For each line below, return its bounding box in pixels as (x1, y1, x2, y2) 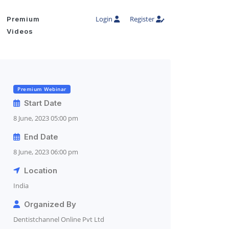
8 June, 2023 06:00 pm (13, 147, 78, 156)
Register (130, 14, 156, 24)
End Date (20, 132, 58, 142)
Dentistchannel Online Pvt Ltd (13, 215, 104, 224)
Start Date (20, 98, 62, 108)
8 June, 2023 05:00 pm (13, 113, 78, 123)
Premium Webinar (17, 86, 66, 93)
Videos (7, 27, 34, 35)
